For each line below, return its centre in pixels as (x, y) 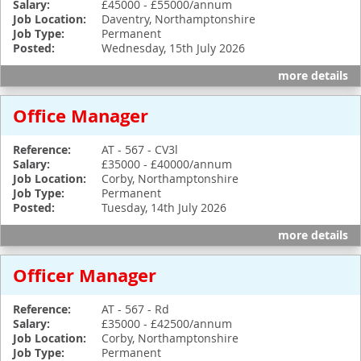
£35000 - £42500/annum (167, 324)
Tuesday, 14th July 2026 (164, 207)
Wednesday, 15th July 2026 (173, 48)
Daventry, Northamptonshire (178, 19)
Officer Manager (85, 275)
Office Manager (81, 116)
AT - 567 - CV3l (140, 149)
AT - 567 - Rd (135, 309)
